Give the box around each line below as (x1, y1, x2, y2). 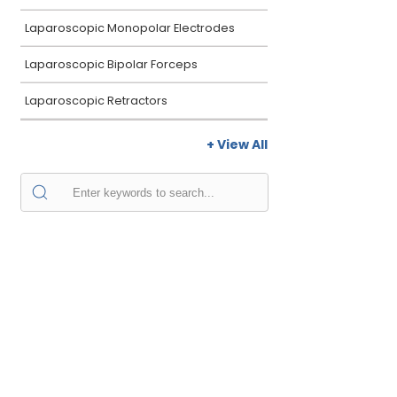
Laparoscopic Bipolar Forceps (25, 57, 198, 72)
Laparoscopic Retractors (25, 93, 167, 108)
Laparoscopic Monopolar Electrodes (25, 20, 235, 35)
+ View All (206, 136, 268, 153)
